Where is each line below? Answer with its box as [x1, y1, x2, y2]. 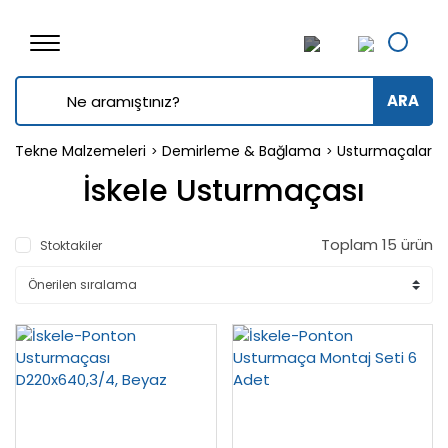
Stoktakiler [40, 237, 102, 254]
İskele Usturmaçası [83, 170, 365, 212]
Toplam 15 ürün [321, 234, 433, 255]
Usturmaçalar [337, 141, 432, 161]
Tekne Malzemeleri [15, 141, 146, 161]
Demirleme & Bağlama [162, 141, 321, 161]
